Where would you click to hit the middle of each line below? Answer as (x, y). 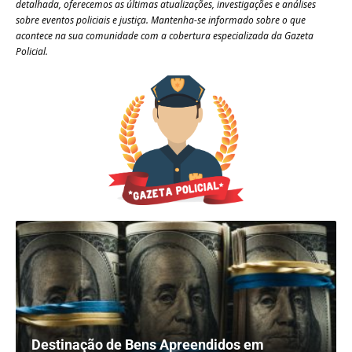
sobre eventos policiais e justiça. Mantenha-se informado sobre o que (161, 20)
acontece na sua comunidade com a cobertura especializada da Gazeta (165, 36)
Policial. (32, 52)
